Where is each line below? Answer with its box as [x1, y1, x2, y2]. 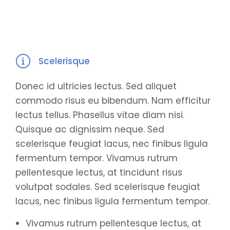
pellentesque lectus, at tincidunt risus [15, 166, 182, 179]
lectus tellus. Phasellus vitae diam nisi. [15, 109, 184, 121]
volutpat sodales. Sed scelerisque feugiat [15, 181, 200, 193]
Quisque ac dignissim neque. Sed [15, 123, 164, 136]
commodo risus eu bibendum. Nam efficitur [15, 94, 210, 107]
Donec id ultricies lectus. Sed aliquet [15, 80, 177, 92]
